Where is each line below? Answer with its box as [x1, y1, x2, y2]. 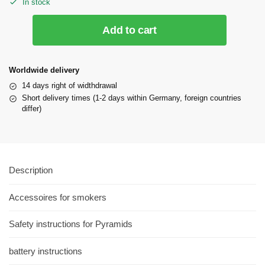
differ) [22, 104, 41, 114]
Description [9, 165, 53, 176]
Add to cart [102, 24, 157, 37]
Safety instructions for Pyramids [9, 219, 132, 230]
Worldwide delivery [9, 66, 79, 75]
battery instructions [9, 245, 82, 256]
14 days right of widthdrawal [22, 81, 117, 91]
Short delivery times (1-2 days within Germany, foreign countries [22, 93, 241, 103]
